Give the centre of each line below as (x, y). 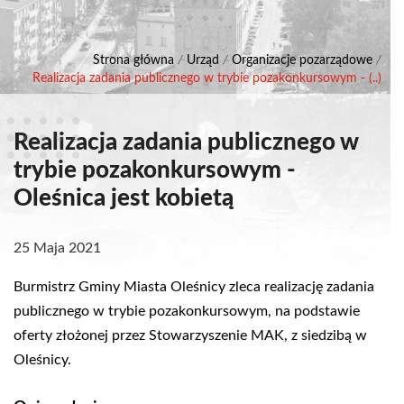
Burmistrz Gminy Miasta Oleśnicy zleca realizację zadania (194, 287)
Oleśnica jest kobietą (124, 198)
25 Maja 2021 (57, 248)
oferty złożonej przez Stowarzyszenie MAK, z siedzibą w (190, 335)
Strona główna (133, 60)
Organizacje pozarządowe (302, 60)
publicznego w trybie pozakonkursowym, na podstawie (187, 311)
